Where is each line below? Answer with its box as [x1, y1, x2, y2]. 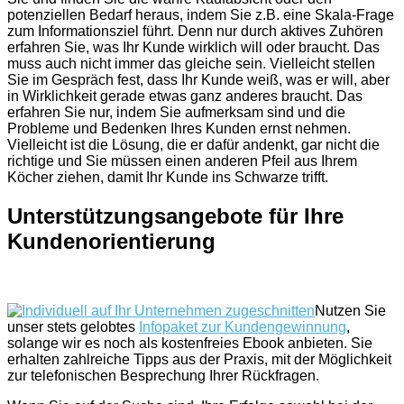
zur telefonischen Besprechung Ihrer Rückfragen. [7, 368, 319, 384]
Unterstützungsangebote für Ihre [7, 204, 344, 229]
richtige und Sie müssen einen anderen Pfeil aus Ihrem [7, 153, 357, 170]
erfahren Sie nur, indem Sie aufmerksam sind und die [7, 105, 345, 121]
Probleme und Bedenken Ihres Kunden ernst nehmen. [7, 121, 351, 137]
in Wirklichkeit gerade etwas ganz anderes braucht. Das [7, 88, 363, 105]
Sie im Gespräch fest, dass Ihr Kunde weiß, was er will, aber [7, 72, 390, 88]
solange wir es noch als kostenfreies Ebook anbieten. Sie [7, 335, 372, 352]
